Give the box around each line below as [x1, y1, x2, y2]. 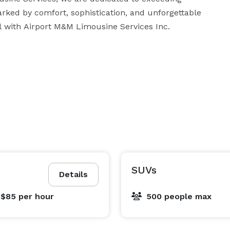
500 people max [146, 191, 212, 201]
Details [59, 169, 88, 179]
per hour [18, 191, 54, 201]
